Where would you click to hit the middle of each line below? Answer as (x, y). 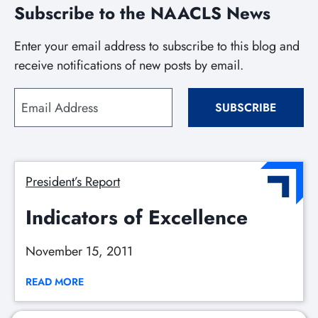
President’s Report (73, 182)
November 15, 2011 (79, 251)
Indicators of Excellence (137, 218)
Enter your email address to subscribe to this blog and (157, 46)
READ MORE (55, 282)
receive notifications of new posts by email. (129, 65)
